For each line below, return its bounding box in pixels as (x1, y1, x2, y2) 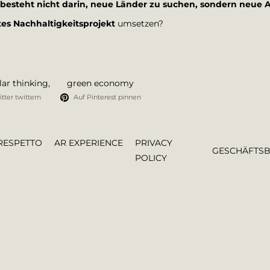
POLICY (135, 152, 167, 163)
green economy (67, 78, 134, 89)
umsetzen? (115, 18, 163, 29)
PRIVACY (135, 137, 172, 148)
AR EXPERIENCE (54, 137, 123, 148)
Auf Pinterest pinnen (74, 93, 141, 101)
